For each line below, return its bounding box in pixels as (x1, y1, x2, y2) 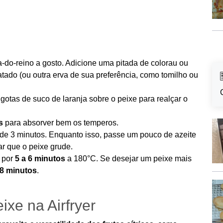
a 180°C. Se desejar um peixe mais (65, 154, 192, 163)
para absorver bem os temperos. (3, 118, 118, 127)
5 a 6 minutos (15, 154, 65, 163)
